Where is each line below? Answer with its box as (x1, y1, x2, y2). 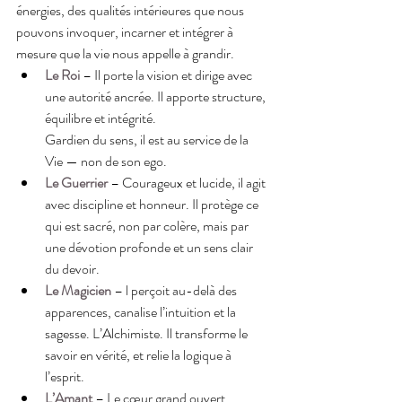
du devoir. (45, 258, 100, 279)
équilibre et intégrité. (45, 107, 156, 128)
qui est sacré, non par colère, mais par (45, 214, 251, 236)
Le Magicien (45, 279, 111, 301)
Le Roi (45, 64, 80, 85)
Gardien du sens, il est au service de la (45, 128, 251, 150)
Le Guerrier (45, 171, 108, 193)
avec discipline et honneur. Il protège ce (45, 193, 261, 214)
